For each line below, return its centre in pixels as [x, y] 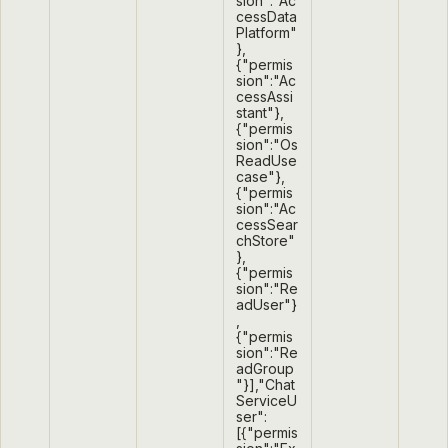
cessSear [267, 225]
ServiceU [266, 401]
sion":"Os [267, 145]
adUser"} [266, 305]
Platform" [266, 33]
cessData [266, 17]
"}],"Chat [265, 385]
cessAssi [264, 97]
